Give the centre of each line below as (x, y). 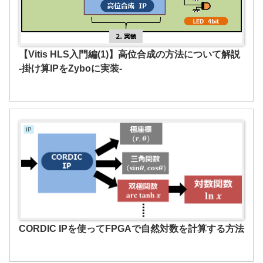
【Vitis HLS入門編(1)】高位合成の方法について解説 (129, 54)
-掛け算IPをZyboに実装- (70, 68)
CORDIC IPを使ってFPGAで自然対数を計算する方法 (131, 229)
